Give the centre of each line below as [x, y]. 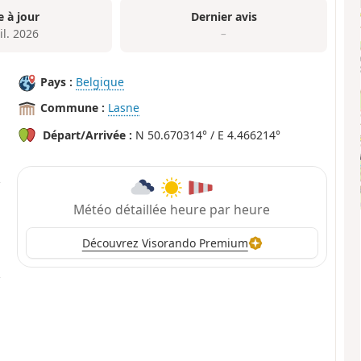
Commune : [73, 108]
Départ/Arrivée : [88, 135]
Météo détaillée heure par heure [172, 209]
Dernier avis [224, 16]
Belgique [100, 82]
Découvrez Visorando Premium [165, 243]
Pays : [57, 82]
